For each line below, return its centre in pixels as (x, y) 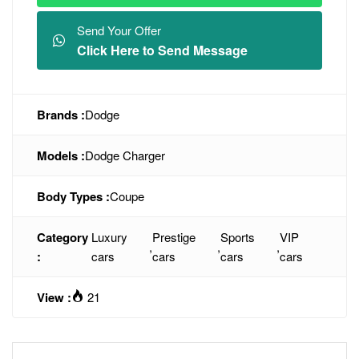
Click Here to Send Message (162, 50)
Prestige (174, 237)
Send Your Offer (119, 30)
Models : (61, 155)
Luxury (109, 237)
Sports (237, 237)
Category (63, 237)
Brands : (61, 115)
